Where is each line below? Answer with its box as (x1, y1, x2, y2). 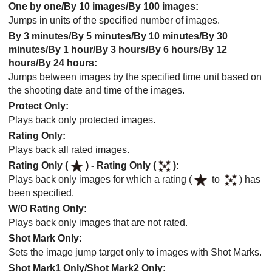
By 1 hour (48, 44, 93, 55)
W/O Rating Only (8, 203, 84, 214)
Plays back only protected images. (8, 114, 155, 125)
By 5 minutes (71, 30, 131, 41)
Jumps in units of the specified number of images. (8, 15, 220, 25)
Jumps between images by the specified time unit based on (8, 71, 262, 82)
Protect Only (8, 100, 66, 111)
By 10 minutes (134, 30, 199, 41)
